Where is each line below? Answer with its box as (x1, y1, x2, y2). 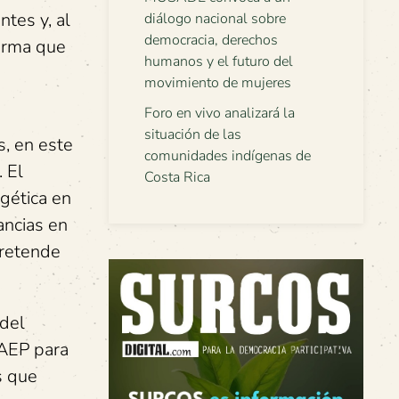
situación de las (144, 125, 241, 144)
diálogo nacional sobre (144, 9, 286, 28)
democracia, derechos (144, 30, 278, 50)
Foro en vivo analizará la (144, 103, 295, 123)
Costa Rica (144, 167, 210, 187)
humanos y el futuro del (144, 52, 293, 71)
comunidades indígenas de (144, 146, 311, 166)
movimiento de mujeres (144, 73, 291, 93)
